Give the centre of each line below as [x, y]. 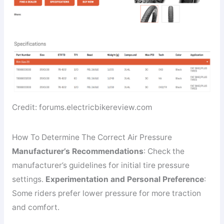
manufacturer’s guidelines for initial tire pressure [100, 165]
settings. [28, 179]
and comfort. [35, 207]
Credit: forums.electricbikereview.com [82, 107]
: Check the [164, 151]
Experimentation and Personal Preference [124, 179]
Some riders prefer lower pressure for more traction [106, 193]
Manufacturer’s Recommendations [77, 151]
